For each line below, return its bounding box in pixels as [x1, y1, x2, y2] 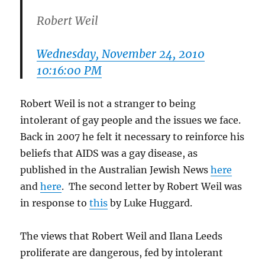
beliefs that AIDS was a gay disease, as [20, 147, 198, 159]
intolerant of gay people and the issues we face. [20, 114, 244, 126]
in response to [20, 196, 90, 209]
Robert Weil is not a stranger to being [20, 97, 196, 109]
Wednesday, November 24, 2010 [37, 46, 205, 61]
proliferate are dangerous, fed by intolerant [20, 246, 224, 258]
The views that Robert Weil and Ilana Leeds [20, 230, 223, 242]
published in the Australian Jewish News [20, 163, 211, 176]
